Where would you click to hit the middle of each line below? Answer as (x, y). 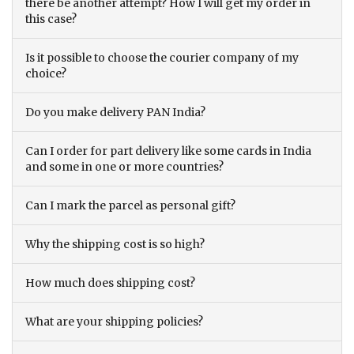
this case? (51, 19)
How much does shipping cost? (110, 283)
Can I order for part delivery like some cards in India (168, 151)
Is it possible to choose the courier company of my (162, 58)
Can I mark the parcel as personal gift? (130, 206)
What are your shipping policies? (114, 322)
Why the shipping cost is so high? (115, 245)
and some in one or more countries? (124, 167)
